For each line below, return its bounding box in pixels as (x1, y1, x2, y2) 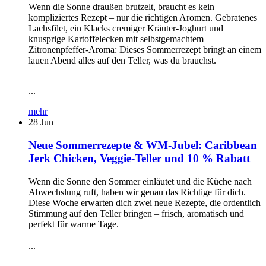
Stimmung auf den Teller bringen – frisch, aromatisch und (28, 208, 244, 218)
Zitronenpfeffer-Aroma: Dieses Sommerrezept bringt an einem (28, 45, 261, 55)
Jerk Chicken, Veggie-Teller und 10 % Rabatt (28, 151, 250, 164)
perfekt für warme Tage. (28, 218, 119, 229)
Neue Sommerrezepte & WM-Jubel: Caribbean (28, 138, 257, 151)
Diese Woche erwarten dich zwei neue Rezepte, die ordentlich (28, 197, 261, 208)
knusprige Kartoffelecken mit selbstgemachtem (28, 34, 204, 45)
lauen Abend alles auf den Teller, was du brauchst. (28, 55, 216, 66)
